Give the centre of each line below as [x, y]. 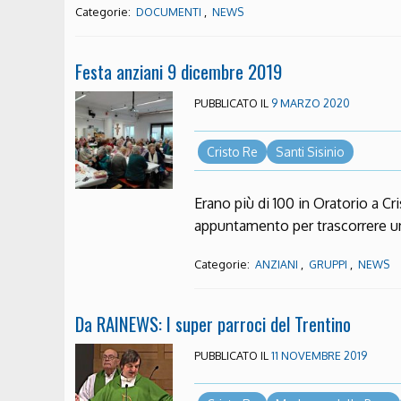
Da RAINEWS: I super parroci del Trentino [213, 324]
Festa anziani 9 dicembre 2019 [179, 71]
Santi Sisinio [310, 151]
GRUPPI [328, 265]
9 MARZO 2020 [311, 102]
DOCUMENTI [169, 12]
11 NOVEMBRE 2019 [320, 356]
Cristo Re [232, 151]
